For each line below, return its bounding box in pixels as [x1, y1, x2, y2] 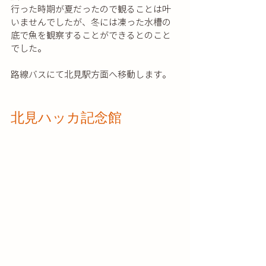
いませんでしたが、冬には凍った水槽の [11, 17, 171, 27]
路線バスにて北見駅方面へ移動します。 [11, 69, 171, 79]
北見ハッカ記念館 [11, 108, 122, 126]
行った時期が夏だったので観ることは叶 [11, 4, 171, 14]
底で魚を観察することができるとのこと [11, 30, 171, 40]
